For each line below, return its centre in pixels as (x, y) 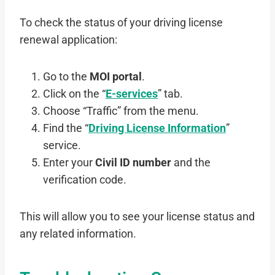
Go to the (66, 77)
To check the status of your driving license (121, 23)
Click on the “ (74, 94)
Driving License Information (157, 129)
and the (191, 163)
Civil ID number (133, 163)
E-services (132, 94)
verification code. (85, 180)
